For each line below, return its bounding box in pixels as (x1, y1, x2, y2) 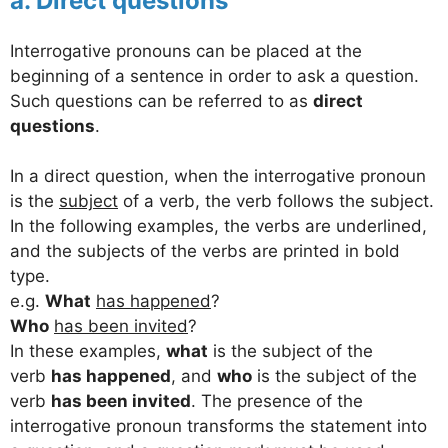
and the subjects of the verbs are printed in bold (10, 241, 400, 262)
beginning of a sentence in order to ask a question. (10, 65, 419, 86)
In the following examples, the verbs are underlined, (10, 216, 427, 237)
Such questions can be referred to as (10, 90, 313, 111)
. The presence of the (191, 391, 363, 412)
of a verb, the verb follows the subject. (118, 191, 434, 212)
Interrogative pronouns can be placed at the (10, 40, 362, 61)
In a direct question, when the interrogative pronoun (10, 166, 426, 187)
